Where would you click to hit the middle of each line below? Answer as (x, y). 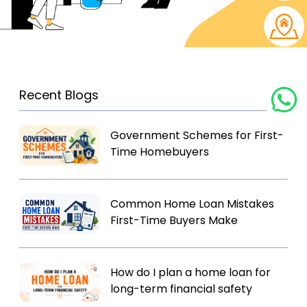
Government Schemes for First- (197, 135)
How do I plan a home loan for (191, 272)
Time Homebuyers (160, 152)
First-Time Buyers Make (174, 220)
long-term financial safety (182, 289)
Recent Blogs (59, 95)
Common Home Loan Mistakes (193, 204)
